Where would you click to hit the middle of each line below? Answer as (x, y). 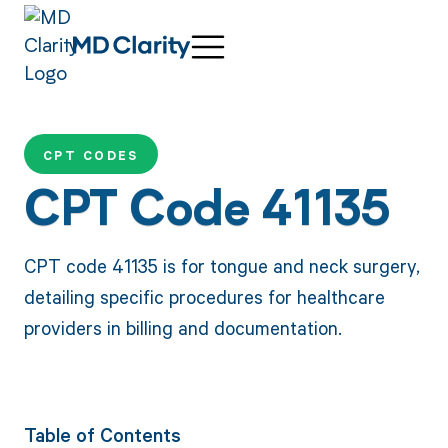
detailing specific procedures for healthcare (204, 296)
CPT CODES (90, 156)
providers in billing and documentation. (182, 327)
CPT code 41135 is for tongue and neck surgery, (221, 265)
